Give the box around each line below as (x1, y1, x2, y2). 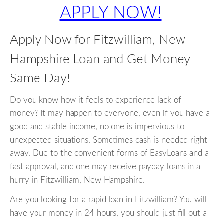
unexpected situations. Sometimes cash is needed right (10, 136, 207, 145)
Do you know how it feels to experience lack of (10, 96, 181, 105)
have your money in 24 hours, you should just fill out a (10, 209, 207, 218)
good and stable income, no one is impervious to (10, 122, 184, 131)
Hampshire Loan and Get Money (10, 53, 190, 66)
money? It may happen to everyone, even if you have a (10, 109, 210, 118)
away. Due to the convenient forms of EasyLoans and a (10, 149, 209, 158)
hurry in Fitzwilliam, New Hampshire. (10, 176, 145, 184)
